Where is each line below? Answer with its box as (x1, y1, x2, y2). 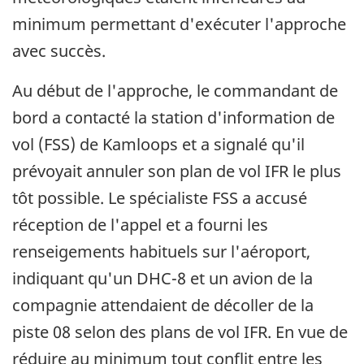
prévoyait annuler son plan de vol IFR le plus (12, 160, 341, 183)
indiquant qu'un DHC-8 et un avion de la (12, 267, 313, 290)
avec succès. (12, 40, 106, 63)
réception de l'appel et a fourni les (12, 214, 268, 236)
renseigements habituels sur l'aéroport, (12, 240, 310, 263)
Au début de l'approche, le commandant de (12, 80, 338, 102)
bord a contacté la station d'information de (12, 106, 335, 129)
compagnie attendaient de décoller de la (12, 294, 314, 317)
